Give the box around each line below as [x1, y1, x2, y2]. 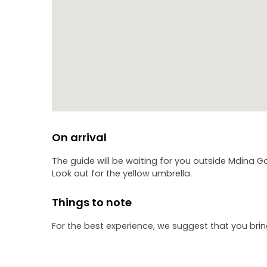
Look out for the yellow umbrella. [52, 167, 192, 179]
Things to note [52, 195, 132, 210]
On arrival [52, 130, 107, 145]
